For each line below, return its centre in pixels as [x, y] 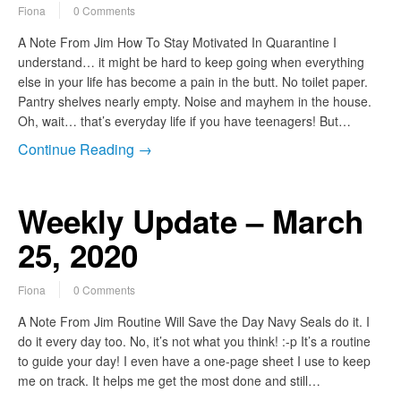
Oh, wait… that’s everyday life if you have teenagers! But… [184, 121]
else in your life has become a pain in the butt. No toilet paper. [193, 82]
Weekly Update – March [191, 222]
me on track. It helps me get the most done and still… [169, 381]
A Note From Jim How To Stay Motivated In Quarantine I [177, 43]
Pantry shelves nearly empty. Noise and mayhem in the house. [195, 102]
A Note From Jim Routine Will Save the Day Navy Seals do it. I [194, 322]
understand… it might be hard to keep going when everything [191, 62]
